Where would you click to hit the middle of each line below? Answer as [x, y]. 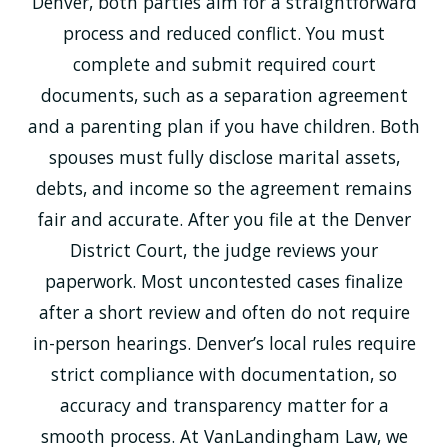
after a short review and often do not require [224, 311]
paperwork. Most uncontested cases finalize [224, 280]
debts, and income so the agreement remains [224, 187]
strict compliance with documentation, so [224, 373]
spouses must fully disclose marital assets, [224, 156]
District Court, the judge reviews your [224, 249]
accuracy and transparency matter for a [224, 404]
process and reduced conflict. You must [224, 32]
